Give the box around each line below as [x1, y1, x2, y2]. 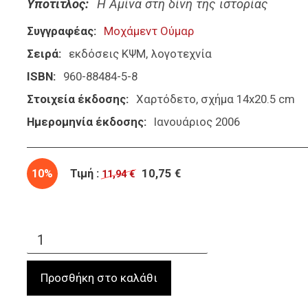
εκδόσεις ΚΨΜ [68, 47, 146, 61]
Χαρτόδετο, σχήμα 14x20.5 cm [135, 92, 295, 107]
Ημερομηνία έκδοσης [27, 115, 144, 129]
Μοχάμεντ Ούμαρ [103, 24, 194, 38]
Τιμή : [70, 167, 100, 181]
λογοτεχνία [151, 47, 212, 61]
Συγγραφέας [27, 24, 93, 38]
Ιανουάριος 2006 [153, 115, 240, 129]
